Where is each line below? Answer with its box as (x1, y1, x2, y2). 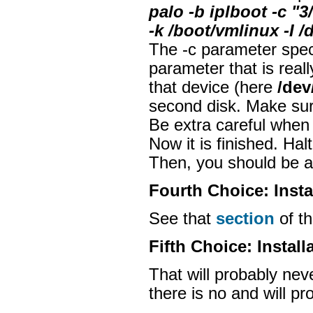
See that (149, 210, 216, 228)
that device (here (149, 78, 277, 96)
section (216, 210, 275, 228)
